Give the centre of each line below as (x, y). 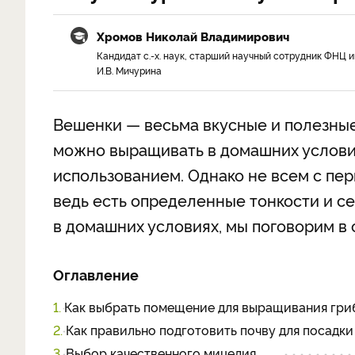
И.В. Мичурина (129, 70)
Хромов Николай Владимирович (193, 36)
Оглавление (96, 274)
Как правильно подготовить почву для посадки (210, 330)
